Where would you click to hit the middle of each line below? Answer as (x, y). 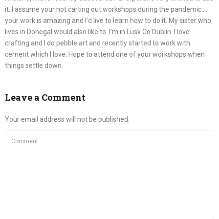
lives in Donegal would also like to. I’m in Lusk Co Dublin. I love (97, 32)
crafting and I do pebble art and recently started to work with (98, 43)
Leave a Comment (45, 98)
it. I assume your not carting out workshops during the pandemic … (106, 9)
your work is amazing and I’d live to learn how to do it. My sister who (108, 20)
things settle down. (34, 65)
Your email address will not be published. (67, 120)
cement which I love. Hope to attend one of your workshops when (105, 54)
